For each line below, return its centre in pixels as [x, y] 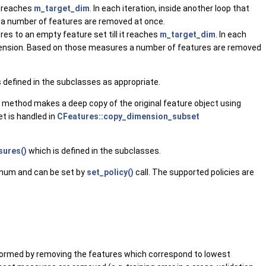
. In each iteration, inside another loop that [170, 8]
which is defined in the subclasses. [94, 151]
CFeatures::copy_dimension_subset [128, 116]
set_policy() [110, 172]
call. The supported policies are [194, 172]
